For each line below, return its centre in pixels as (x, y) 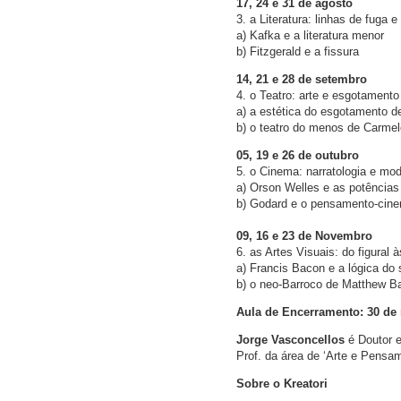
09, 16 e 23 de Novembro (304, 236)
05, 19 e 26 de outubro (298, 156)
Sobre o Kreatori (282, 384)
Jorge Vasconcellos (290, 340)
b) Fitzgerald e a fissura (298, 52)
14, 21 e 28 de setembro (302, 80)
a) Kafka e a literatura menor (310, 36)
